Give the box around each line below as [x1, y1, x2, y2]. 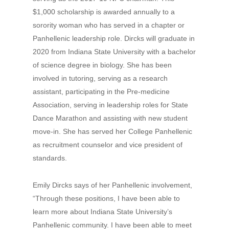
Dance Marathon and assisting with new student [33, 114, 188, 122]
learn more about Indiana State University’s [33, 208, 172, 216]
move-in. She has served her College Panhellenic [33, 127, 192, 135]
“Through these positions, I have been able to [33, 194, 180, 202]
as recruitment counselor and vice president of [33, 141, 182, 149]
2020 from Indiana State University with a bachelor [33, 48, 196, 56]
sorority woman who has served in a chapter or [33, 21, 185, 29]
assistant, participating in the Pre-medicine [33, 87, 170, 96]
